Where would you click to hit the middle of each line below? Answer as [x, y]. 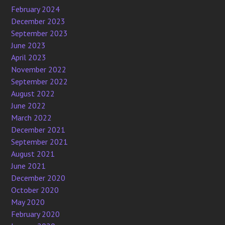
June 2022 [29, 105]
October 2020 [35, 190]
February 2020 [36, 214]
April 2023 [29, 57]
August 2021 [33, 153]
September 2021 [40, 141]
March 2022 [32, 117]
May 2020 [28, 202]
